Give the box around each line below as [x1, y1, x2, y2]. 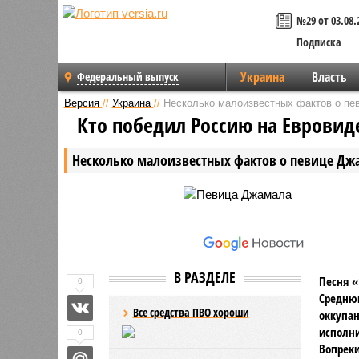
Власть [311, 68, 347, 86]
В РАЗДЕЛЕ [174, 267, 236, 287]
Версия [63, 96, 99, 109]
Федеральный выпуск [77, 69, 179, 84]
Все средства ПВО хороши [132, 304, 249, 320]
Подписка [296, 34, 341, 50]
